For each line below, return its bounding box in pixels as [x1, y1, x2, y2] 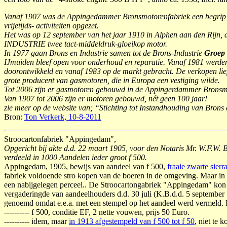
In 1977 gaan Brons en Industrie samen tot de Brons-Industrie [4, 49, 204, 57]
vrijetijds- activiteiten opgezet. [4, 21, 99, 30]
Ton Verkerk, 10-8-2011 [24, 112, 101, 121]
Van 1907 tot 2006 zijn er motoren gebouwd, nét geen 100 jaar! [4, 94, 207, 103]
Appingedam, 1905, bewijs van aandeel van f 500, [4, 162, 167, 171]
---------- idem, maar [4, 217, 69, 225]
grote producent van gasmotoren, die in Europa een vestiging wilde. [4, 76, 220, 85]
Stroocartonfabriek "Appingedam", [4, 135, 116, 143]
